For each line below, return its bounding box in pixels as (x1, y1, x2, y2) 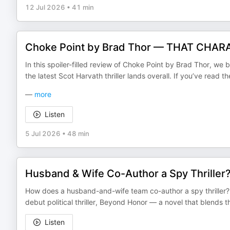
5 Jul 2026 (25, 129, 61, 138)
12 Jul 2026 (25, 3, 65, 11)
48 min (67, 129, 89, 138)
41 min (72, 3, 94, 11)
